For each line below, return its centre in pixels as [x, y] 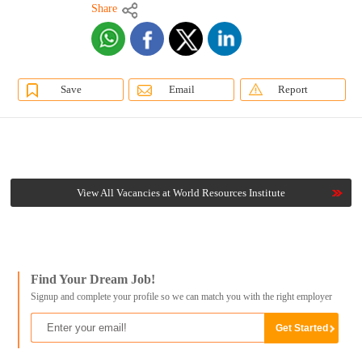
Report [293, 90]
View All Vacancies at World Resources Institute [181, 193]
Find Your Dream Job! [93, 280]
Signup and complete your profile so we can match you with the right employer [181, 297]
